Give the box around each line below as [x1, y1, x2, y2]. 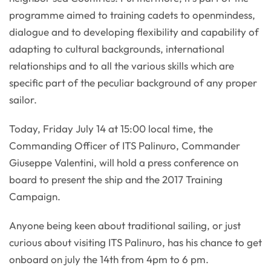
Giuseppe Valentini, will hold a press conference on [9, 156, 238, 169]
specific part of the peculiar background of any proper [9, 76, 257, 90]
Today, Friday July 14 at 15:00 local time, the [9, 122, 213, 135]
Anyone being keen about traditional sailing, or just [9, 219, 241, 232]
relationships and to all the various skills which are [9, 59, 234, 73]
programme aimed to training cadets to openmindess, [9, 8, 255, 22]
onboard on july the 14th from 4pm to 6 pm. [9, 253, 209, 266]
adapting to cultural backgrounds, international [9, 42, 224, 56]
